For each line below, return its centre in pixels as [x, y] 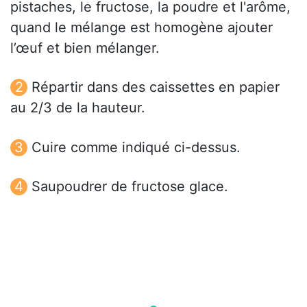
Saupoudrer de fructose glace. [130, 186]
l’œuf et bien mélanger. [85, 48]
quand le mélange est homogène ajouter [142, 28]
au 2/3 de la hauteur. [78, 108]
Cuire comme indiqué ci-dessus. [136, 147]
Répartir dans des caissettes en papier [156, 87]
